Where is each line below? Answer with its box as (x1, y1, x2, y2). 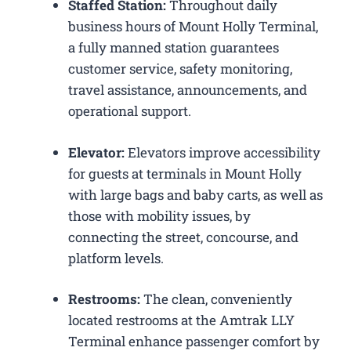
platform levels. (68, 248, 164, 267)
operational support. (68, 102, 191, 121)
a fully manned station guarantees (68, 38, 279, 57)
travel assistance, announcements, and (68, 81, 307, 100)
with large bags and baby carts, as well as (68, 185, 323, 204)
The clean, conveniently (140, 290, 292, 309)
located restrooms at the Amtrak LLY (68, 311, 295, 330)
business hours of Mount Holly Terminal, (68, 17, 318, 36)
